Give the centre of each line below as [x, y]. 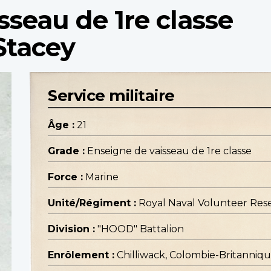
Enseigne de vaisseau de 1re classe [169, 151]
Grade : [66, 151]
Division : [71, 229]
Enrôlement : [81, 255]
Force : [65, 177]
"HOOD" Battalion [141, 229]
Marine [102, 177]
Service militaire [111, 96]
